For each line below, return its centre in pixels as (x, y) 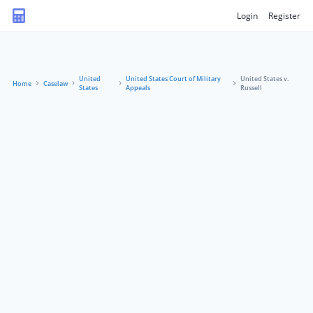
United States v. (264, 79)
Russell (251, 88)
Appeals (138, 88)
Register (284, 15)
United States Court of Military (174, 79)
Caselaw (55, 83)
